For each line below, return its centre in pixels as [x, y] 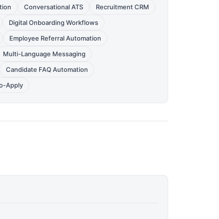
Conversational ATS [54, 7]
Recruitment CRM [122, 7]
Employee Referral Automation [55, 38]
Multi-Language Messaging [44, 54]
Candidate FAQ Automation [47, 69]
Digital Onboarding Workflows [54, 22]
